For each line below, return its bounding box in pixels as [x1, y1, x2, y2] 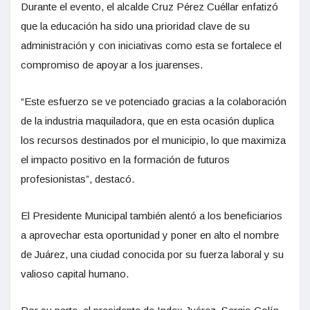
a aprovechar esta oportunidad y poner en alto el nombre [21, 228, 279, 241]
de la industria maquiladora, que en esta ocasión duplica [21, 114, 274, 127]
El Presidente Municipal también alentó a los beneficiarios [21, 209, 282, 221]
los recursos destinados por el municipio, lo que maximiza [21, 134, 286, 146]
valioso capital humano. [21, 267, 129, 280]
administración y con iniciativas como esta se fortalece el [21, 39, 282, 51]
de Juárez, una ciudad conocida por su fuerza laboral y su [21, 248, 284, 260]
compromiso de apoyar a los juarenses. [21, 58, 203, 71]
